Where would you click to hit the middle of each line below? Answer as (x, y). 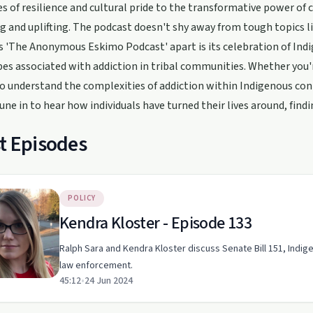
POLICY (82, 198)
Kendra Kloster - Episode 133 (156, 223)
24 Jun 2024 (109, 281)
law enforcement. (96, 265)
